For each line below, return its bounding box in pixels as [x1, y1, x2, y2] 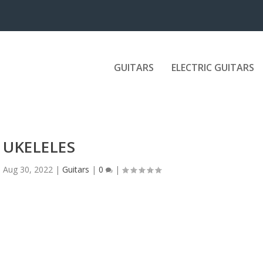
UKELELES [3, 136, 76, 157]
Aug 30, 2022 [3, 163, 53, 175]
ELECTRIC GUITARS [171, 61, 254, 74]
